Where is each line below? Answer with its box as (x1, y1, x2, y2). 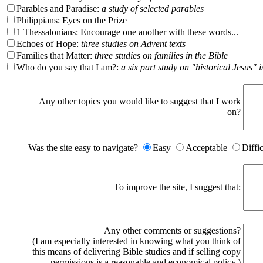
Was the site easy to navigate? (28, 143, 140, 153)
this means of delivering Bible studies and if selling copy (32, 247, 241, 257)
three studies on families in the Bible (95, 50, 228, 60)
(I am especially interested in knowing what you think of (32, 236, 241, 246)
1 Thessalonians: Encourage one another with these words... (16, 27, 238, 37)
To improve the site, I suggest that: (114, 182, 241, 192)
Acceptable (186, 143, 230, 153)
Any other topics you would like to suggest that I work (39, 96, 241, 106)
